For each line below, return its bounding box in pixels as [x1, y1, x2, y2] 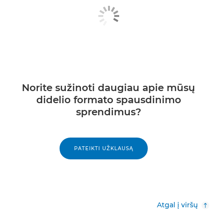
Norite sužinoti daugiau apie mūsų [22, 81, 195, 93]
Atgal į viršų [157, 200, 198, 209]
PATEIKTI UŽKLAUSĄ [74, 145, 133, 152]
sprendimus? [76, 106, 141, 118]
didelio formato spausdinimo [36, 93, 181, 106]
